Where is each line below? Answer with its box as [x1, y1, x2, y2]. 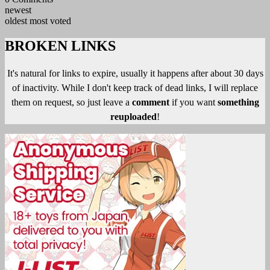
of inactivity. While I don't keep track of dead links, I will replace [12, 83, 258, 93]
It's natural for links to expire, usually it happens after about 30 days [7, 68, 263, 79]
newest [5, 4, 31, 15]
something [217, 97, 259, 108]
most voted [30, 15, 71, 26]
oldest [5, 15, 27, 26]
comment [131, 97, 169, 108]
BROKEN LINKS [5, 38, 116, 54]
